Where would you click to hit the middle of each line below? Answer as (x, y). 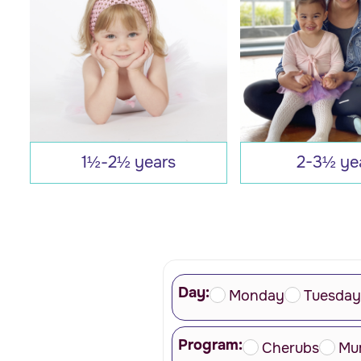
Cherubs (290, 348)
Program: (210, 345)
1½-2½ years (129, 163)
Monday (257, 295)
